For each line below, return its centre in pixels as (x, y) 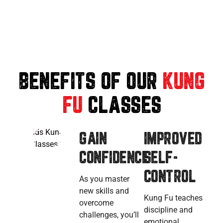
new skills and (104, 191)
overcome (97, 203)
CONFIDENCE (114, 159)
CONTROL (170, 178)
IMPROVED (173, 140)
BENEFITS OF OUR (90, 83)
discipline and (168, 210)
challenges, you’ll (109, 215)
